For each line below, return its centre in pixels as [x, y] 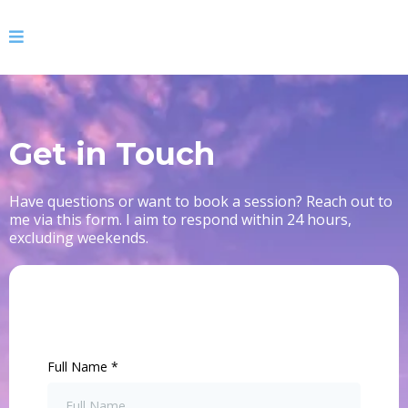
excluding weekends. [79, 238]
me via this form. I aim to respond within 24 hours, [180, 219]
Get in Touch [112, 154]
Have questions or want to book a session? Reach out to [201, 201]
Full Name [79, 367]
